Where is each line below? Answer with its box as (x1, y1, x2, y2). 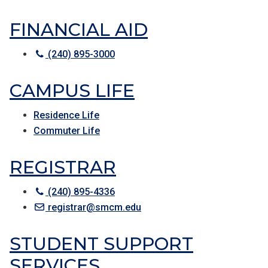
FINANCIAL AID (10, 19, 148, 41)
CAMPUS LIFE (10, 80, 135, 102)
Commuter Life (33, 125, 100, 136)
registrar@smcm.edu (45, 202, 141, 213)
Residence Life (33, 109, 99, 121)
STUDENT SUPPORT (10, 233, 193, 255)
